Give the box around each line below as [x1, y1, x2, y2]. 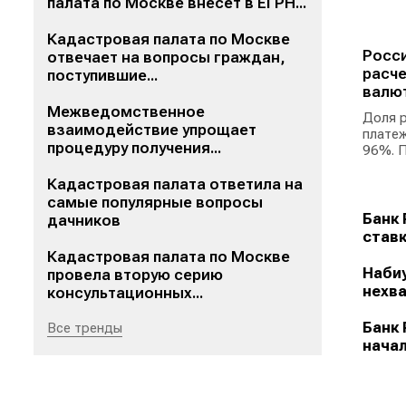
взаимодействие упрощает [47, 121, 256, 139]
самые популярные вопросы [47, 193, 263, 211]
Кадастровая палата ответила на [47, 175, 303, 193]
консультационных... [47, 284, 203, 302]
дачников [47, 211, 121, 229]
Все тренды [47, 320, 122, 336]
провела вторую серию [47, 266, 223, 284]
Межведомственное [47, 102, 205, 121]
